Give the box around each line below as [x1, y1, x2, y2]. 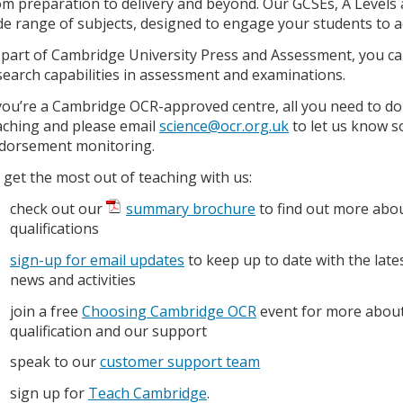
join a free [10, 300, 82, 321]
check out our [10, 198, 106, 219]
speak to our [10, 352, 100, 372]
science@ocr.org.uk [159, 116, 289, 137]
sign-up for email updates [10, 249, 184, 270]
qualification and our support [10, 320, 207, 341]
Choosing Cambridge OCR [82, 300, 256, 321]
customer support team [100, 352, 260, 372]
